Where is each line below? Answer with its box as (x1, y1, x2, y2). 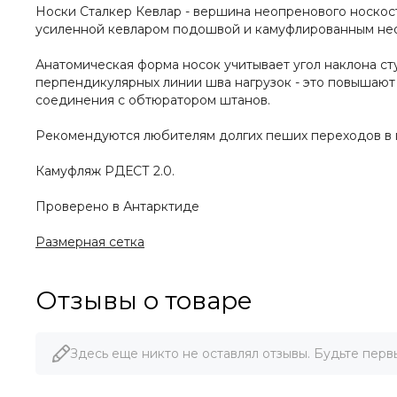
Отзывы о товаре (35, 285, 253, 316)
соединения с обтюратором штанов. (35, 92, 270, 109)
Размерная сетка (35, 234, 144, 251)
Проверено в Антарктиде (35, 198, 199, 215)
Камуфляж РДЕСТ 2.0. (35, 163, 175, 180)
